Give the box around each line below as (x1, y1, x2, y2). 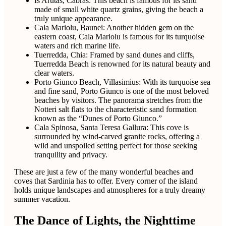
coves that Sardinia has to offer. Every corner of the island (14, 176, 198, 185)
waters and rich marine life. (34, 41, 121, 50)
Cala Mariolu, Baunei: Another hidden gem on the (34, 23, 194, 32)
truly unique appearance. (34, 14, 112, 23)
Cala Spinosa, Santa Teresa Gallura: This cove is (34, 123, 189, 132)
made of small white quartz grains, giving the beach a (34, 5, 203, 14)
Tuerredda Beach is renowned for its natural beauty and (34, 59, 210, 68)
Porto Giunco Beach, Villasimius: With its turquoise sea (34, 77, 210, 86)
